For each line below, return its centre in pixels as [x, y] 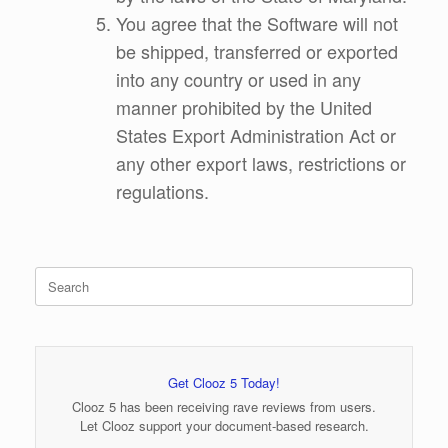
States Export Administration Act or [256, 134]
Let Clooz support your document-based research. [224, 425]
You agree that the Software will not [257, 22]
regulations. [162, 190]
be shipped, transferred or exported [257, 50]
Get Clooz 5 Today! [224, 382]
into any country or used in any [238, 78]
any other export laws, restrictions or [261, 162]
